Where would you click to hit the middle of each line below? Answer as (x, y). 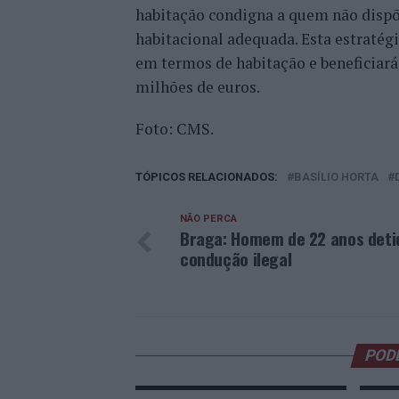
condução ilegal (236, 259)
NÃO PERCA (208, 219)
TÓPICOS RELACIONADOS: (207, 177)
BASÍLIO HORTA (336, 177)
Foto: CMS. (175, 129)
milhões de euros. (198, 87)
